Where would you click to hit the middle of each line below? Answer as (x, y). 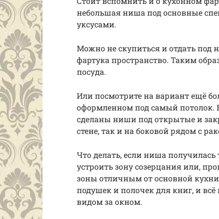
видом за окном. (109, 202)
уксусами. (97, 24)
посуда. (91, 72)
